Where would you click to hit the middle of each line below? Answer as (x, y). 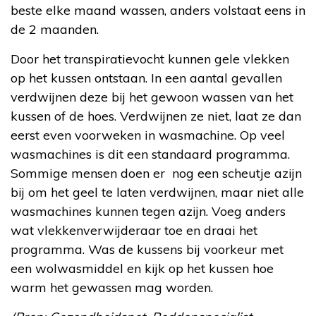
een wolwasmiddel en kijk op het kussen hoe (142, 268)
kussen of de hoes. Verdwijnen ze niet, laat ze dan (156, 116)
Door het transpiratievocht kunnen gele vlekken (150, 59)
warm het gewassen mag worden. (112, 287)
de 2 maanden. (55, 29)
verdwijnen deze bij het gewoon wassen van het (152, 97)
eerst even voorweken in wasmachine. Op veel (148, 135)
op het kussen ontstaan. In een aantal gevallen (146, 78)
